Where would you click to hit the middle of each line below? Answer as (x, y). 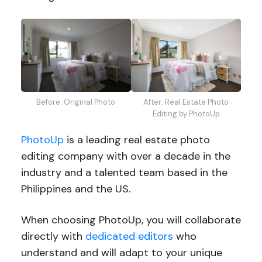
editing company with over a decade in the (125, 156)
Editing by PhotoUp (186, 114)
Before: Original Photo (76, 102)
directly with (53, 237)
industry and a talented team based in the (124, 173)
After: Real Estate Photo (186, 102)
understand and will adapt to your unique (121, 253)
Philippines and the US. (75, 189)
